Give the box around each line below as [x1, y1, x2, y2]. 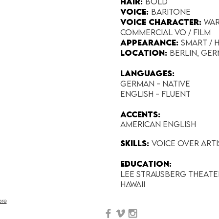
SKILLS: [120, 138, 152, 148]
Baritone [151, 7, 191, 17]
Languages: [120, 68, 175, 78]
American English [120, 119, 198, 129]
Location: [120, 48, 170, 58]
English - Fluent [120, 89, 191, 99]
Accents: [120, 109, 160, 119]
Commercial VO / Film [120, 27, 211, 37]
